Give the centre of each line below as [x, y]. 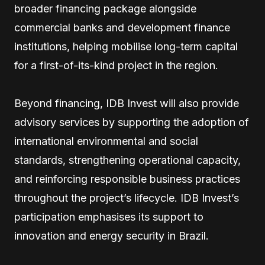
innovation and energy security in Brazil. [112, 236]
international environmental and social [106, 141]
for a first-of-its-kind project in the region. [116, 65]
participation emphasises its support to [109, 217]
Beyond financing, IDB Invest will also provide [127, 103]
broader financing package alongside [105, 9]
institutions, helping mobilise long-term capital [126, 46]
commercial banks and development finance [122, 28]
